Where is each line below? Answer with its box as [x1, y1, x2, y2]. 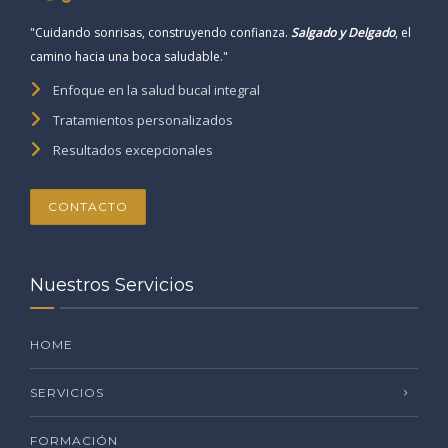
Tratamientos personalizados [53, 110, 233, 129]
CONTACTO [48, 198, 128, 214]
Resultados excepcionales [53, 140, 213, 159]
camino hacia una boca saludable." [30, 47, 228, 65]
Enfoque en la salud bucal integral [53, 80, 260, 99]
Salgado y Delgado [291, 23, 395, 41]
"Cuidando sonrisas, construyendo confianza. [30, 23, 291, 41]
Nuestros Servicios [30, 273, 194, 296]
